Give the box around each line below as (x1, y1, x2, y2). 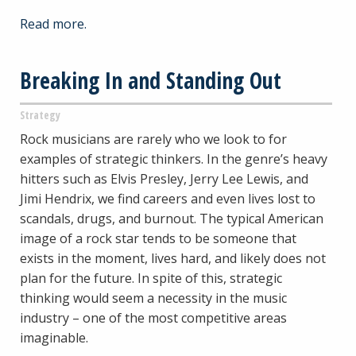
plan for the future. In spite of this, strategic (20, 269, 282, 287)
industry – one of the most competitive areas (20, 308, 287, 327)
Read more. (20, 14, 87, 33)
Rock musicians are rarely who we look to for (20, 130, 287, 148)
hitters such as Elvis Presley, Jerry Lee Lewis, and (20, 169, 308, 188)
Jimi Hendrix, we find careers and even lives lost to (20, 189, 315, 207)
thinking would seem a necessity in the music (20, 288, 287, 307)
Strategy (20, 106, 60, 122)
